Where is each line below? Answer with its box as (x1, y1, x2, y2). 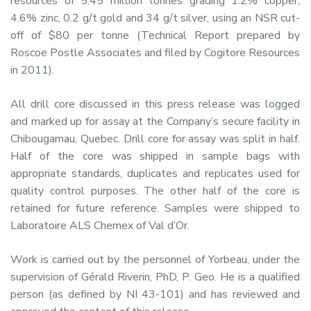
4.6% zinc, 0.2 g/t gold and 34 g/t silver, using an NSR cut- (10, 10, 300, 26)
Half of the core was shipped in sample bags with (10, 148, 300, 164)
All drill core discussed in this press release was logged (10, 96, 300, 112)
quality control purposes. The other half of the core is (10, 183, 300, 199)
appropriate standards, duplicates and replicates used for (10, 165, 300, 181)
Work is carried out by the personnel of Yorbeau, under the (10, 251, 300, 267)
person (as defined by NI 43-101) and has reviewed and (10, 286, 300, 302)
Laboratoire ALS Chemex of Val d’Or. (10, 217, 190, 233)
